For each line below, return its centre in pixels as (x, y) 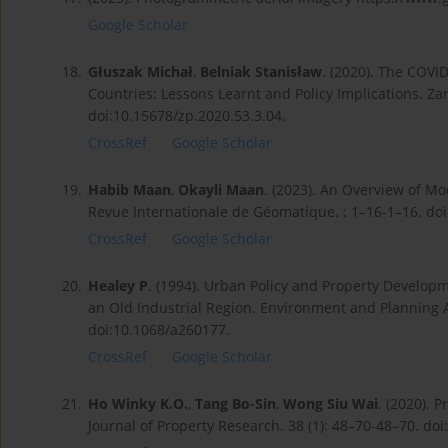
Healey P (118, 286)
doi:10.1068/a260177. (159, 330)
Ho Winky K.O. (138, 404)
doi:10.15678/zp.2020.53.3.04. (187, 116)
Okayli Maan (221, 190)
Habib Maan (129, 190)
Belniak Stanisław (261, 72)
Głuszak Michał (140, 72)
